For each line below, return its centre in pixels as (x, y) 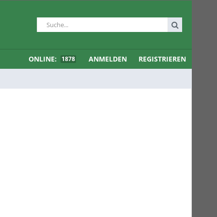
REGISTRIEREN (162, 59)
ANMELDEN (108, 59)
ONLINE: (44, 59)
